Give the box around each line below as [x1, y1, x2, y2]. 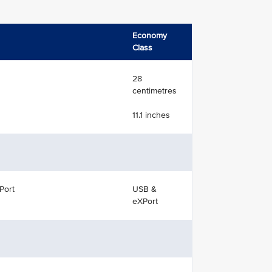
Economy [132, 30, 167, 41]
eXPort [132, 196, 158, 206]
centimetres [132, 86, 177, 96]
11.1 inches [132, 110, 170, 120]
